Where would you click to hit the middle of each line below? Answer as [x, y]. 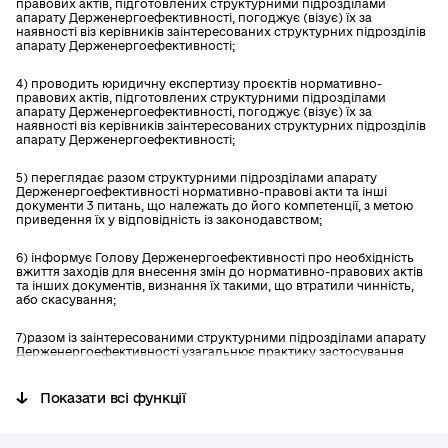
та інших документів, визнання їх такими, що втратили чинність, [215, 285]
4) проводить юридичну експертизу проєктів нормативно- [199, 83]
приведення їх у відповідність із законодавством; [169, 219]
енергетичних [59, 379]
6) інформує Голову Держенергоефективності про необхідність [215, 257]
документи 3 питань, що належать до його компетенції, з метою [214, 205]
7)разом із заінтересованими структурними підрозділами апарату [221, 337]
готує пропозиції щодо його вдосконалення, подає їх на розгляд [219, 431]
